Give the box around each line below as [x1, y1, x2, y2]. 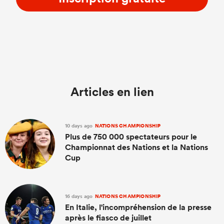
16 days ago [65, 192, 94, 200]
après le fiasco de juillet [65, 212, 151, 223]
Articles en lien [70, 84, 154, 99]
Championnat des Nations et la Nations [65, 142, 208, 152]
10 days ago [65, 122, 94, 129]
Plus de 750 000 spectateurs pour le [65, 131, 197, 142]
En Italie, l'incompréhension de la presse [65, 201, 211, 212]
